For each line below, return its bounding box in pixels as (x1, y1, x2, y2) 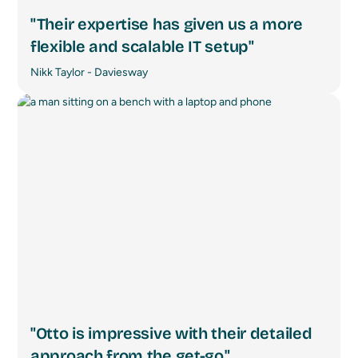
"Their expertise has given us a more (30, 14, 303, 34)
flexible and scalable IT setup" (30, 37, 254, 56)
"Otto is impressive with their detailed (30, 324, 312, 344)
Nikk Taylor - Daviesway (30, 66, 148, 79)
